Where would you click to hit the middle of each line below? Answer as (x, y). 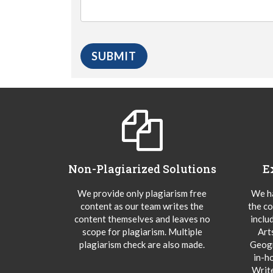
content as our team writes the (142, 206)
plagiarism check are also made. (142, 244)
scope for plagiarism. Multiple (142, 231)
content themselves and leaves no (142, 218)
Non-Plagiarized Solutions (142, 168)
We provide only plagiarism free (142, 193)
